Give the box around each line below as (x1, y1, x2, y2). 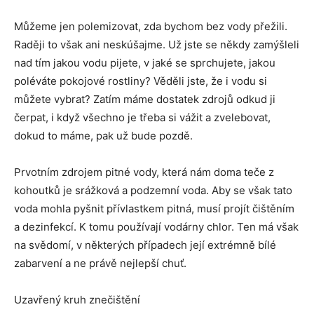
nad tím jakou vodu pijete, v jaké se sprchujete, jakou (14, 56, 275, 70)
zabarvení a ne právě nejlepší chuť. (14, 257, 186, 271)
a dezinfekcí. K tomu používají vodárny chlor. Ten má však (14, 220, 299, 234)
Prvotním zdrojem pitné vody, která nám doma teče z (14, 165, 274, 179)
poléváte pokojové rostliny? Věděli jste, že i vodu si (14, 74, 267, 88)
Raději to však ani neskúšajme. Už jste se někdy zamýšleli (14, 38, 299, 52)
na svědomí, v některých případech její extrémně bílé (14, 238, 276, 252)
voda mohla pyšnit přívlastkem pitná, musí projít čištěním (14, 202, 294, 216)
